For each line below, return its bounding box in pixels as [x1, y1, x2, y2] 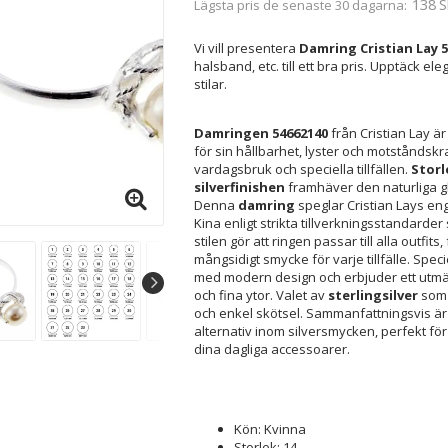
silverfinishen [193, 177, 285, 196]
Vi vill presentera [193, 38, 299, 57]
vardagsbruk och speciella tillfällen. [193, 159, 411, 178]
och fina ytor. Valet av [193, 285, 328, 304]
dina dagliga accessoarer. [193, 339, 350, 358]
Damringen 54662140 [193, 123, 328, 142]
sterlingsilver [327, 285, 418, 304]
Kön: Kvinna [233, 419, 306, 438]
